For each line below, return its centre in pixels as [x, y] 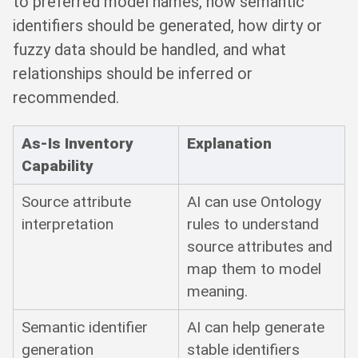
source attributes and [260, 246]
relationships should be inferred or [133, 73]
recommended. [66, 97]
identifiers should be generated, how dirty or [167, 25]
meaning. [218, 291]
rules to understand [253, 224]
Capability [58, 165]
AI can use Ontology [255, 201]
